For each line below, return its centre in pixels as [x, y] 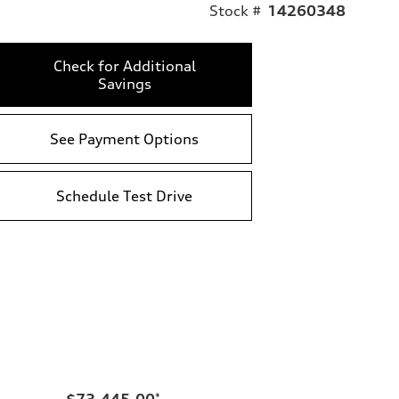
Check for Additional [124, 65]
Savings [124, 83]
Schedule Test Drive [124, 195]
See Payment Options [124, 138]
